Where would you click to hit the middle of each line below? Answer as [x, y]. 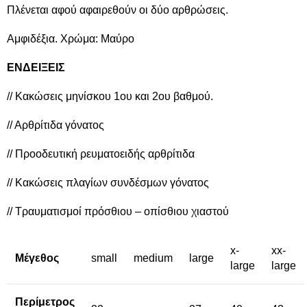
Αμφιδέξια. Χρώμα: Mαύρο [71, 39]
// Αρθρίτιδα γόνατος [56, 125]
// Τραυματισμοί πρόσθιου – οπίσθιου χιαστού [118, 212]
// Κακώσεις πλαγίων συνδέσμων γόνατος [108, 183]
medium [153, 258]
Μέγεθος [37, 258]
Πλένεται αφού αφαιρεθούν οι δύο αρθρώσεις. [118, 10]
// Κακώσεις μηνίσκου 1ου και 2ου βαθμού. [110, 97]
